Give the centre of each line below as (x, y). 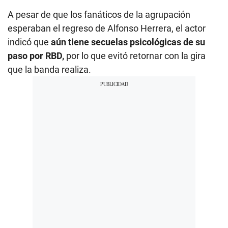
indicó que (29, 42)
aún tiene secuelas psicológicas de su (128, 42)
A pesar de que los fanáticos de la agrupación (99, 14)
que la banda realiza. (49, 69)
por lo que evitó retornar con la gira (135, 55)
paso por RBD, (36, 55)
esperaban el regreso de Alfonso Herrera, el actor (107, 28)
